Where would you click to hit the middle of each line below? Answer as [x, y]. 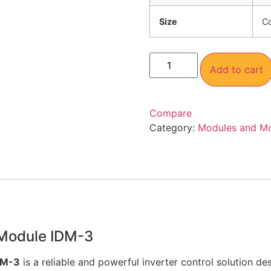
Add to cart [236, 70]
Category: [173, 128]
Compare [170, 113]
